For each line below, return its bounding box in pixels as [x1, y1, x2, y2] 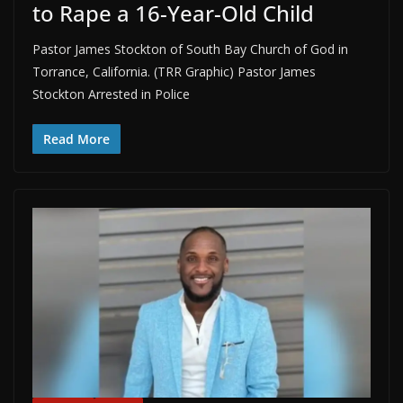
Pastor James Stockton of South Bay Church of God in [32, 40, 348, 58]
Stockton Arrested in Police [32, 85, 190, 103]
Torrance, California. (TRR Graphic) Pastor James [32, 62, 316, 80]
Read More [43, 130, 110, 148]
